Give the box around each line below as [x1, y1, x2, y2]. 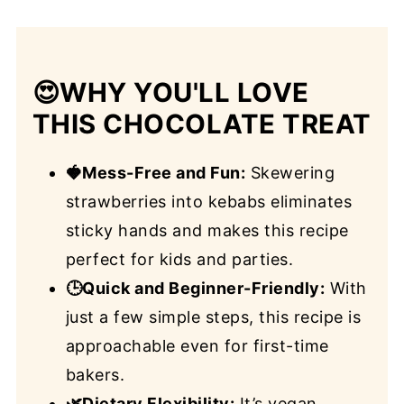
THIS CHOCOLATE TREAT [32, 108, 372, 141]
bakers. [65, 365, 125, 385]
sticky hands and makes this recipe [65, 221, 349, 241]
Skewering [245, 163, 335, 183]
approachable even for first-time [65, 336, 329, 356]
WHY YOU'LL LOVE [60, 77, 309, 109]
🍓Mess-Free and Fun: [65, 163, 246, 183]
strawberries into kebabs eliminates [65, 192, 353, 212]
